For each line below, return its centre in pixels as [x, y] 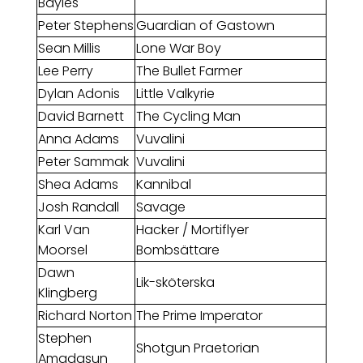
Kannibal [163, 185]
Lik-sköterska [175, 283]
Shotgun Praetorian [197, 348]
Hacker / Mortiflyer [192, 230]
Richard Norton [85, 316]
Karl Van [64, 230]
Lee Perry [65, 71]
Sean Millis [69, 49]
